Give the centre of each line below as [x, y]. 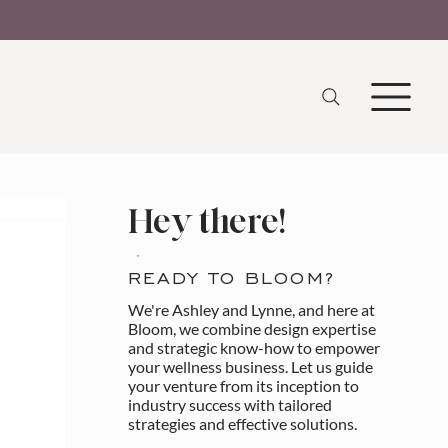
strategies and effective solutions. [242, 424]
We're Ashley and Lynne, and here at [251, 310]
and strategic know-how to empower [253, 348]
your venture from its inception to [243, 386]
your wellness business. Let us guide [250, 367]
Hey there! [206, 220]
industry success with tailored [229, 405]
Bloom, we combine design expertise [251, 329]
